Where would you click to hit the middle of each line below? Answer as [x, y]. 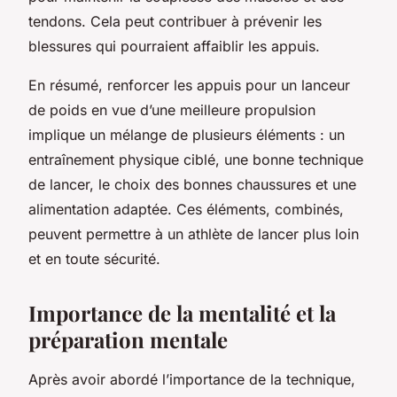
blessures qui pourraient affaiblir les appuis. [174, 46]
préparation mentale [128, 339]
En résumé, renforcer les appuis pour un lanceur [189, 85]
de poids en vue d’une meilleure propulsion [172, 109]
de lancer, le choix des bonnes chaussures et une [192, 184]
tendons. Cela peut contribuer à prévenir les [175, 21]
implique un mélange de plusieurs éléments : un [187, 134]
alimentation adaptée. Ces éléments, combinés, [186, 209]
